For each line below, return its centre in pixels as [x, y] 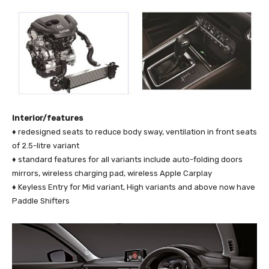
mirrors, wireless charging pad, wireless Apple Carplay [112, 173]
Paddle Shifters [41, 201]
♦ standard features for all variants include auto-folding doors [127, 159]
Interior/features [47, 118]
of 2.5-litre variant [46, 145]
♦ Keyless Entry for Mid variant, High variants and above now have [134, 187]
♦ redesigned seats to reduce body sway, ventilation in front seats [134, 131]
